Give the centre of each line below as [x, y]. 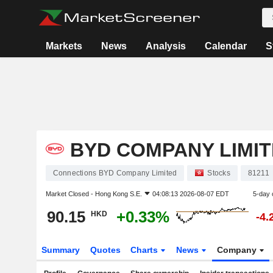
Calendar [225, 46]
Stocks [219, 173]
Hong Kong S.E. [118, 194]
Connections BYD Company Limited [115, 173]
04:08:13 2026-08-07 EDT [190, 194]
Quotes [105, 250]
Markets [64, 46]
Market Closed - [70, 194]
